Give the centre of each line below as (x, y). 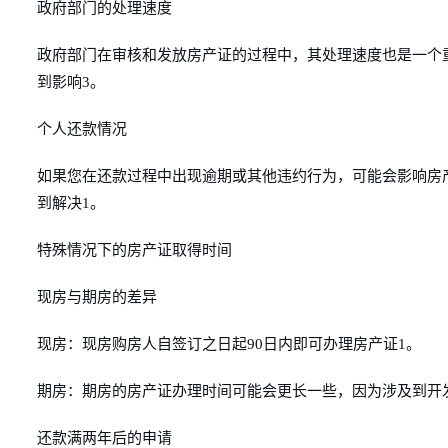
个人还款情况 (82, 129)
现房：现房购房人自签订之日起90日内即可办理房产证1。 (229, 344)
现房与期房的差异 (97, 297)
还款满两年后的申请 (104, 438)
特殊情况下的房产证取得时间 (134, 250)
